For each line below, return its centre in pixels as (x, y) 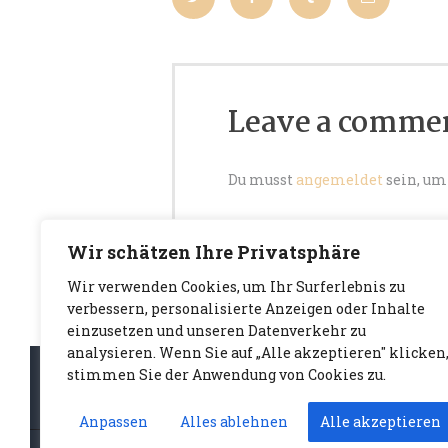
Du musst (262, 179)
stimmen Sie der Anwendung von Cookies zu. (226, 374)
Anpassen (113, 421)
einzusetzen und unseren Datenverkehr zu (216, 330)
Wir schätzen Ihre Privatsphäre (213, 252)
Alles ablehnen (234, 421)
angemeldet (340, 179)
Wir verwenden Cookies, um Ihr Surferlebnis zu (236, 286)
